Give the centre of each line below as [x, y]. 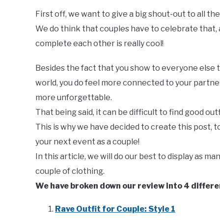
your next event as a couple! [87, 142]
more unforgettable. [74, 98]
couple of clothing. [70, 171]
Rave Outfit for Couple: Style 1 [115, 209]
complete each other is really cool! [99, 44]
